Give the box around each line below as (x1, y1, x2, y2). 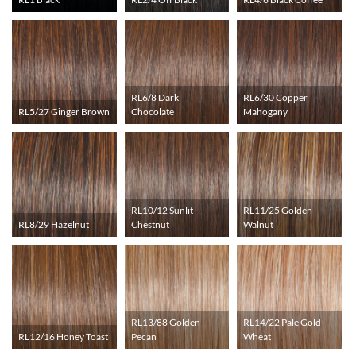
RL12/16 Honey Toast (18, 331, 108, 343)
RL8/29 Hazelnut (18, 218, 89, 230)
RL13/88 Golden (130, 316, 200, 329)
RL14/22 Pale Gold (243, 316, 322, 329)
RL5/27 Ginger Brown (18, 106, 110, 118)
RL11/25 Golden (243, 203, 313, 216)
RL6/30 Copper (243, 91, 308, 104)
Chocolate (130, 106, 174, 118)
